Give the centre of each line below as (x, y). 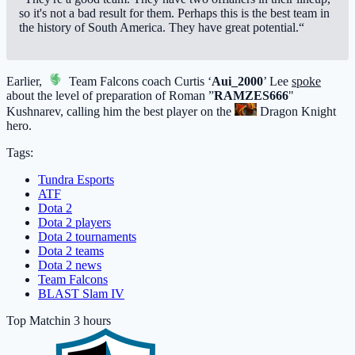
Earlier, (26, 82)
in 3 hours (86, 321)
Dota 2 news (70, 265)
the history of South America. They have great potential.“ (162, 28)
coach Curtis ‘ (175, 82)
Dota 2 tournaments (87, 237)
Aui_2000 (237, 82)
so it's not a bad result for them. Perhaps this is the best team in (174, 13)
